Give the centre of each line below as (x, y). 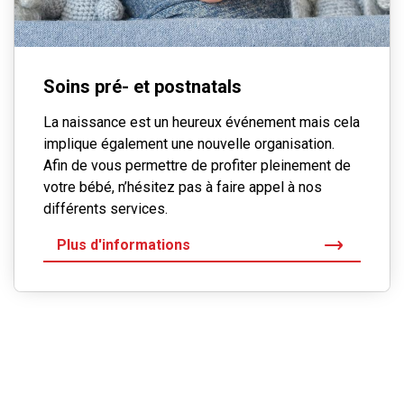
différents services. (106, 209)
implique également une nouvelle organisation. (189, 144)
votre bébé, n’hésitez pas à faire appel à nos (183, 188)
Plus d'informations (124, 245)
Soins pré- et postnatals (142, 87)
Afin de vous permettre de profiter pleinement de (197, 166)
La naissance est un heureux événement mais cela (202, 123)
